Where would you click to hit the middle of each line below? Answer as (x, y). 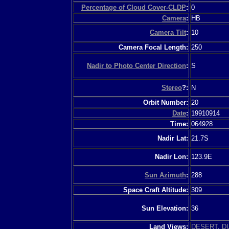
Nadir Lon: (171, 156)
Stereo (172, 87)
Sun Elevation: (165, 208)
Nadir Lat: (173, 138)
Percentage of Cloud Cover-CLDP (134, 7)
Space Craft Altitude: (156, 190)
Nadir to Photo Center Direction (136, 65)
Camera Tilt (168, 32)
